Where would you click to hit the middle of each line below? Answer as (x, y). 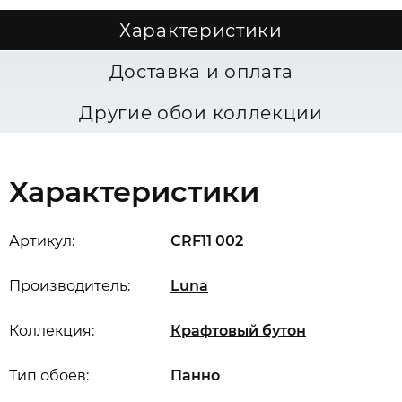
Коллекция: (52, 331)
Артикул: (42, 241)
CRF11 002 (207, 241)
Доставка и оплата (201, 72)
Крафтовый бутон (238, 331)
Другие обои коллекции (201, 113)
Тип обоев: (49, 376)
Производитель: (70, 286)
